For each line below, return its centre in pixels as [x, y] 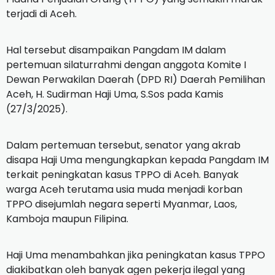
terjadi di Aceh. [43, 14]
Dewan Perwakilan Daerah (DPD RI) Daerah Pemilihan [136, 79]
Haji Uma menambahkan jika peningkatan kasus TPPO [136, 255]
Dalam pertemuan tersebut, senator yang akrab [123, 145]
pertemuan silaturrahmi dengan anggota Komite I [126, 64]
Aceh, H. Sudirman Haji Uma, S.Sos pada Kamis [115, 94]
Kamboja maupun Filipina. [68, 219]
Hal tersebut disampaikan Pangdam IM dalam [116, 50]
